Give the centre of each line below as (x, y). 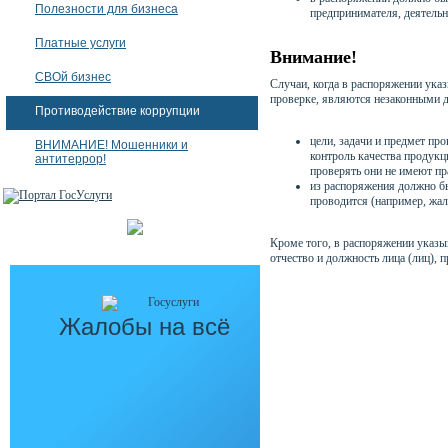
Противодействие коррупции (117, 111)
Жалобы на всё (144, 326)
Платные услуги (80, 43)
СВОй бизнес (73, 77)
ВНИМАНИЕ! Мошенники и (111, 145)
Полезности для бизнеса (106, 9)
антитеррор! (70, 159)
